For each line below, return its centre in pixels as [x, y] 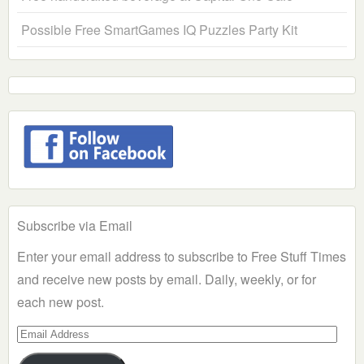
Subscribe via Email [75, 226]
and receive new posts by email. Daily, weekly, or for [167, 279]
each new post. [61, 302]
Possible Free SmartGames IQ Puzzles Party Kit [159, 30]
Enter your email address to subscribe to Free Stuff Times [182, 257]
